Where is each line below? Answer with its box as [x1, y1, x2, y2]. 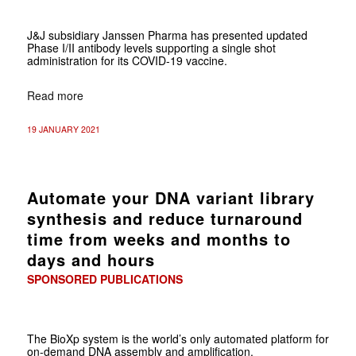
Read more [26, 87, 83, 103]
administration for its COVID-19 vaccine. [26, 52, 227, 68]
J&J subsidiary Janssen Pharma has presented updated [26, 26, 308, 43]
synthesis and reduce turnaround [26, 206, 303, 230]
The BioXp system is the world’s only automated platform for [26, 330, 329, 346]
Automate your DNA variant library [26, 185, 315, 209]
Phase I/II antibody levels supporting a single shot [26, 39, 276, 56]
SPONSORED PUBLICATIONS [26, 270, 183, 287]
